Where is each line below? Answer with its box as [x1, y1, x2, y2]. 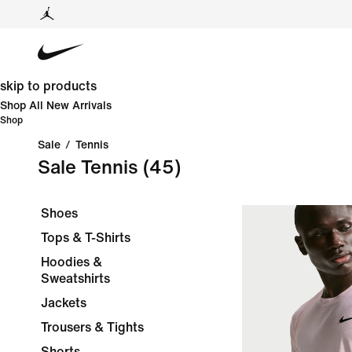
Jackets [41, 296, 86, 310]
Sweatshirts [41, 272, 110, 285]
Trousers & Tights [41, 321, 144, 334]
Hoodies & [41, 255, 102, 269]
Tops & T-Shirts [41, 231, 130, 244]
